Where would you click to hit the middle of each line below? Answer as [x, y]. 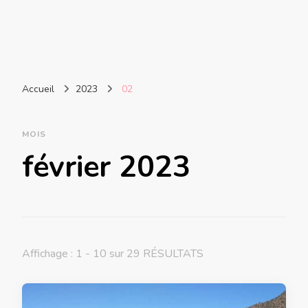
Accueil [38, 89]
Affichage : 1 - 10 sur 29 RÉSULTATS [113, 254]
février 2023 [106, 167]
